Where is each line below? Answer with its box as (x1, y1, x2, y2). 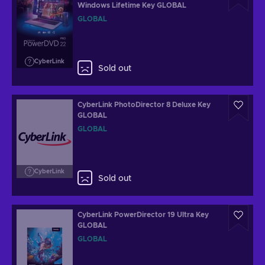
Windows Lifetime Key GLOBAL (77, 2, 186, 9)
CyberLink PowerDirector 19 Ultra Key (77, 211, 209, 218)
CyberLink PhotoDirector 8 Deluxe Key (77, 101, 211, 108)
